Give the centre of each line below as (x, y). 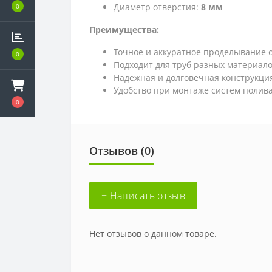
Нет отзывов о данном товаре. (153, 234)
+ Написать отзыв (143, 196)
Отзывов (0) (122, 151)
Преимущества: (124, 30)
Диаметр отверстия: (157, 7)
